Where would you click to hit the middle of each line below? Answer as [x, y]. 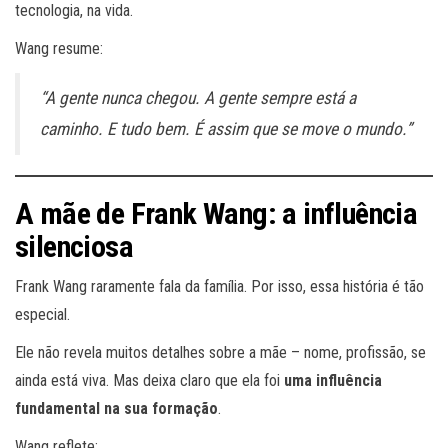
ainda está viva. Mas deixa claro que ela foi [149, 381]
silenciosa [74, 247]
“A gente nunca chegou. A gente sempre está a [198, 98]
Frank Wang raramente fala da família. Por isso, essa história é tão [219, 287]
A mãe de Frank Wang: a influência [216, 214]
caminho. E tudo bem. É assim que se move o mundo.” [226, 129]
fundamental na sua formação [116, 409]
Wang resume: [59, 49]
